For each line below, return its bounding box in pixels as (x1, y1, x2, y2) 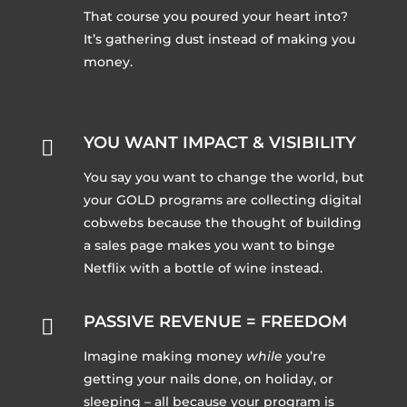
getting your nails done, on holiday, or (83, 371, 333, 388)
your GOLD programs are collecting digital (83, 192, 362, 209)
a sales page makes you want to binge (83, 237, 335, 254)
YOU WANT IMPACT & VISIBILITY (83, 133, 356, 154)
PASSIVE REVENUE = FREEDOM (83, 312, 347, 333)
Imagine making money (83, 348, 246, 365)
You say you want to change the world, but (83, 169, 364, 186)
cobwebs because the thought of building (83, 214, 362, 232)
